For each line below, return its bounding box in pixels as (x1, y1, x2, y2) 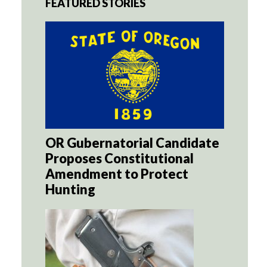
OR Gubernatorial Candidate (45, 135, 219, 151)
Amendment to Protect (45, 166, 188, 182)
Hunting (45, 181, 95, 198)
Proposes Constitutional (45, 150, 194, 167)
